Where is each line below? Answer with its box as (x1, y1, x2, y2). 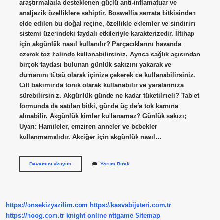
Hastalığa (70, 174, 93, 180)
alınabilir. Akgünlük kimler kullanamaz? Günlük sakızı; (19, 112, 186, 120)
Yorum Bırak (100, 161, 130, 166)
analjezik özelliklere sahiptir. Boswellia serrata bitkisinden (19, 9, 196, 17)
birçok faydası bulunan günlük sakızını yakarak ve (19, 60, 171, 68)
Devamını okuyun (29, 161, 71, 166)
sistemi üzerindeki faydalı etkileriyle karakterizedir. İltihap (19, 29, 194, 37)
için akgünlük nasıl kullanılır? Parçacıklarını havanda (19, 40, 181, 48)
